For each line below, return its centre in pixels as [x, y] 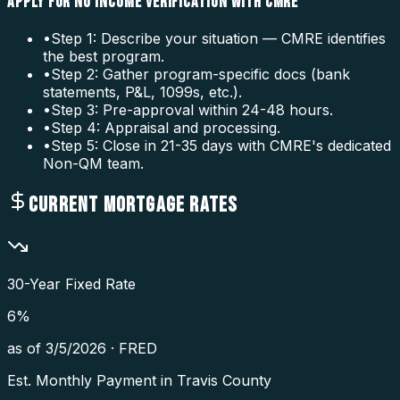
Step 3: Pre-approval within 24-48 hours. [192, 109]
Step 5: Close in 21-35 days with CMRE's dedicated [221, 145]
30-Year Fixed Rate [71, 283]
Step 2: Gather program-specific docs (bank [200, 74]
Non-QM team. [93, 163]
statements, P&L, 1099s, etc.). [142, 92]
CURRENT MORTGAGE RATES [133, 204]
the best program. [104, 56]
